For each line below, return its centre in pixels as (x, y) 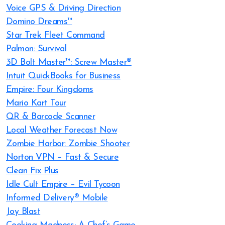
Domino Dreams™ (39, 22)
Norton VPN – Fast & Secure (62, 157)
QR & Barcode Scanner (51, 117)
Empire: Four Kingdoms (50, 90)
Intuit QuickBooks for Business (63, 76)
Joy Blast (23, 212)
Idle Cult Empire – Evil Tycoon (63, 185)
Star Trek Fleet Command (55, 35)
